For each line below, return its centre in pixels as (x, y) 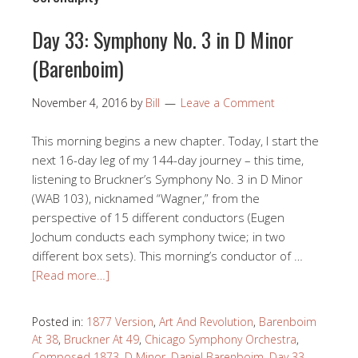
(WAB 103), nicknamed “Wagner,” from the (146, 198)
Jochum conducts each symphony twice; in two (159, 236)
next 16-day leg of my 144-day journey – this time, (168, 159)
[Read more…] (71, 274)
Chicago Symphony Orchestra (221, 339)
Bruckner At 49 (101, 339)
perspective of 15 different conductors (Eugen (158, 217)
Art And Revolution (206, 321)
